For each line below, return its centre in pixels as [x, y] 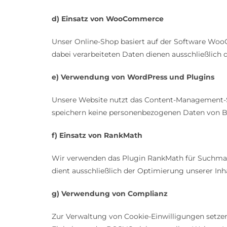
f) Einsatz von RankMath [97, 136]
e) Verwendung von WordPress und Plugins [133, 77]
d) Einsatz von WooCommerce [108, 19]
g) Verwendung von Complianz [110, 194]
